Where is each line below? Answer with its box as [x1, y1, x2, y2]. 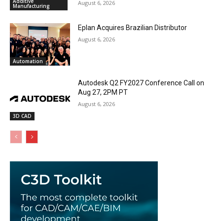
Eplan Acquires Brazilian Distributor [78, 23, 187, 32]
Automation [13, 57, 43, 65]
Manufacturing [13, 2, 50, 9]
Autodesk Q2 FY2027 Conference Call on [78, 78, 205, 87]
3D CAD [13, 112, 32, 120]
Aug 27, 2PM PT [78, 88, 128, 96]
